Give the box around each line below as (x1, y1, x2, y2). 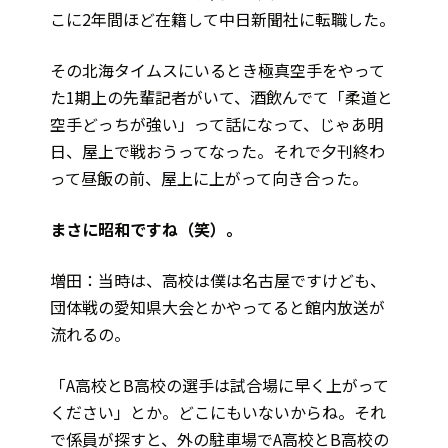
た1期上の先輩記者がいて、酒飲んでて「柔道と (50, 85, 393, 110)
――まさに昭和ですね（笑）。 (50, 217, 242, 242)
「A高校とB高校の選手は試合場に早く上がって (50, 373, 389, 398)
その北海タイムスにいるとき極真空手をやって (50, 58, 385, 83)
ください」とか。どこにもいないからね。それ (50, 400, 386, 425)
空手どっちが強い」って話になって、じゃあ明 (50, 112, 383, 137)
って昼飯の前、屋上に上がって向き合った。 (50, 166, 368, 191)
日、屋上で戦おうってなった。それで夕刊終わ (50, 139, 385, 164)
